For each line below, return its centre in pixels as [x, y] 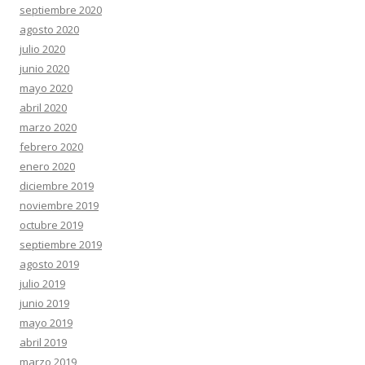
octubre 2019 [51, 225]
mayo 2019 [46, 323]
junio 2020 [44, 68]
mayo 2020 [46, 88]
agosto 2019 [49, 264]
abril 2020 [43, 108]
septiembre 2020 [61, 10]
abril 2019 [43, 342]
